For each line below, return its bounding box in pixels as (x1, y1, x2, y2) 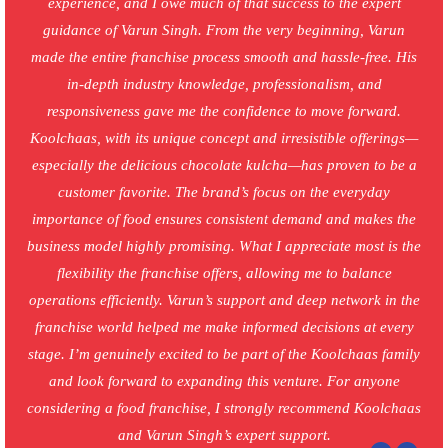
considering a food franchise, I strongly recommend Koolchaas (27, 400, 421, 417)
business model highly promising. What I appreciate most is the (27, 238, 421, 255)
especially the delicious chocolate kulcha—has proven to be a (31, 157, 417, 174)
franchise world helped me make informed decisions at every (34, 319, 414, 336)
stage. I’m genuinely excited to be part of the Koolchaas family (28, 346, 420, 363)
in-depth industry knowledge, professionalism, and (66, 76, 382, 93)
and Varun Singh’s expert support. (117, 427, 331, 444)
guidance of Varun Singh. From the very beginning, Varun (43, 22, 405, 39)
